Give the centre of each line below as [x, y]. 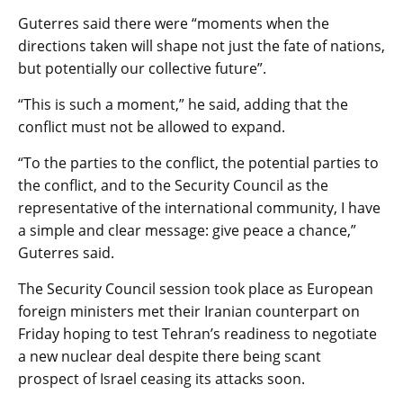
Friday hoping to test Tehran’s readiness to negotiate [197, 333]
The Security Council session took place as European [196, 288]
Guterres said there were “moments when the [174, 23]
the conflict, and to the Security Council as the [173, 185]
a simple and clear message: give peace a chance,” [187, 230]
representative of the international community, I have [199, 207]
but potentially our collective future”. [142, 68]
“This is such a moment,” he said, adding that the [183, 104]
